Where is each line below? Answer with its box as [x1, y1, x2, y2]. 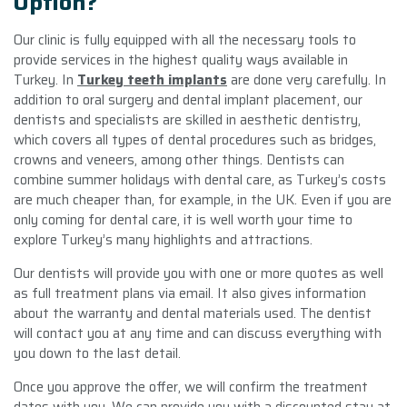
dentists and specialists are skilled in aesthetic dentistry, [14, 108, 361, 131]
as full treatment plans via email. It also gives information [14, 282, 366, 304]
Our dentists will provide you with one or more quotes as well [14, 262, 383, 284]
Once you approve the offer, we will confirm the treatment [14, 375, 368, 398]
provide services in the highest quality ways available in [14, 48, 348, 71]
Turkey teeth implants [77, 68, 227, 91]
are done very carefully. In [227, 68, 386, 91]
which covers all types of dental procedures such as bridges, [14, 128, 376, 151]
